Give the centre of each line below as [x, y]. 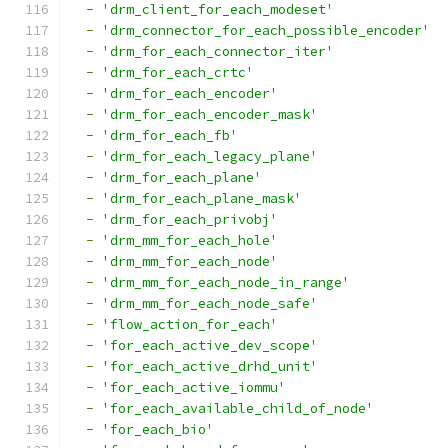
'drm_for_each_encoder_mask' [210, 114]
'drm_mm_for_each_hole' [190, 240]
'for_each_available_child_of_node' [238, 408]
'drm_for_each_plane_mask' [202, 198]
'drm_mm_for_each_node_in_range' [226, 282]
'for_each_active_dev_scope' [210, 345]
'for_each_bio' [158, 429]
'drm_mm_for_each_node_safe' [210, 303]
